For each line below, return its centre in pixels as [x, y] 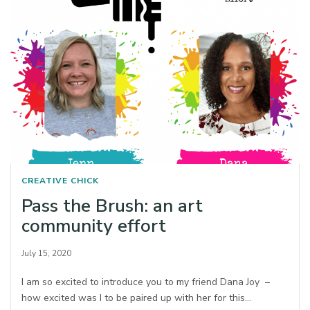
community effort [94, 226]
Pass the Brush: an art [112, 206]
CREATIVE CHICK [60, 180]
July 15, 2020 [46, 253]
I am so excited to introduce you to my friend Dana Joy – [146, 282]
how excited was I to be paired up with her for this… [137, 298]
